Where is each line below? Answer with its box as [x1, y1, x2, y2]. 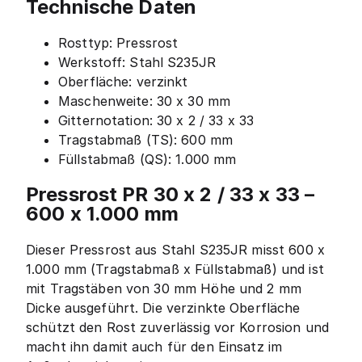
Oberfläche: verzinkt [58, 73, 188, 90]
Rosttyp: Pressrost [58, 34, 179, 51]
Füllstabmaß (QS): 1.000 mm [58, 150, 237, 167]
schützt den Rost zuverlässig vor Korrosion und [26, 318, 330, 335]
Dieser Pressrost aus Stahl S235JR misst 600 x [26, 241, 325, 258]
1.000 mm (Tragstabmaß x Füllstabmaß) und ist [26, 260, 324, 277]
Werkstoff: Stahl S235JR [58, 53, 217, 70]
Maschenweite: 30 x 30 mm [58, 92, 231, 109]
